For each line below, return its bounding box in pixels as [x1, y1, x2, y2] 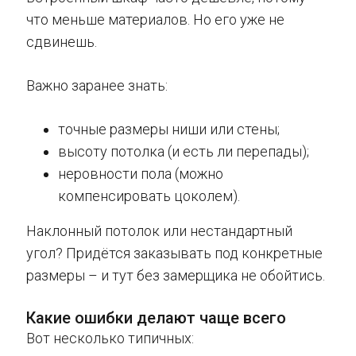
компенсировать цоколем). [58, 188, 240, 205]
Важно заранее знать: [26, 77, 168, 95]
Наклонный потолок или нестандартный [26, 222, 292, 240]
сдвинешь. [26, 33, 97, 51]
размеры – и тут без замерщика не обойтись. [26, 267, 325, 284]
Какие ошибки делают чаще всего [26, 308, 286, 328]
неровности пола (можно [58, 165, 223, 183]
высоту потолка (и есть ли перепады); [58, 143, 309, 161]
